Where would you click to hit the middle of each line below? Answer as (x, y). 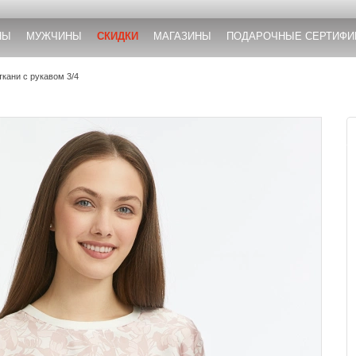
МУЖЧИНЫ (54, 37)
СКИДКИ (117, 37)
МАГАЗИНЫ (182, 37)
